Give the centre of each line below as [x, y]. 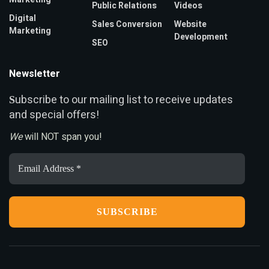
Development [201, 37]
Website [191, 25]
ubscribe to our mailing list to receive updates [124, 100]
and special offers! [54, 115]
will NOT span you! [62, 137]
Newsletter [35, 74]
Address [26, 169]
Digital [23, 19]
